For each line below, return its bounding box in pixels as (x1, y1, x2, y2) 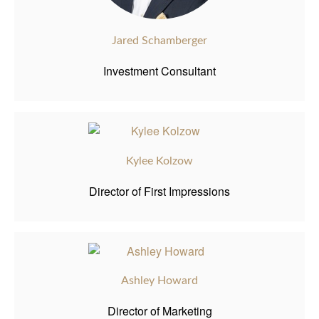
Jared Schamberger (112, 34, 207, 46)
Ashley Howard (121, 275, 198, 287)
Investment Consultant (103, 63, 216, 80)
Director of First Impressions (89, 182, 230, 199)
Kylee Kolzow (126, 155, 193, 167)
